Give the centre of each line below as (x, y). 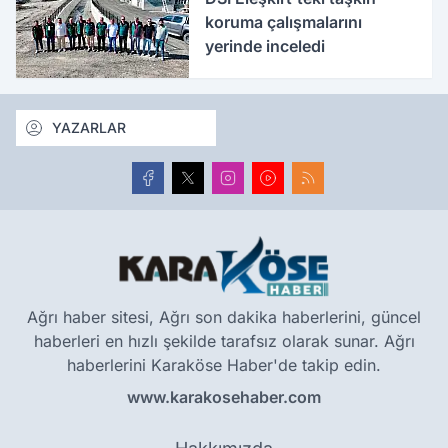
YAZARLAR (89, 128)
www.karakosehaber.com (224, 397)
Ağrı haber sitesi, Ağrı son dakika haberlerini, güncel (224, 317)
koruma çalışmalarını (284, 22)
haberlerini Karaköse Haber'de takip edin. (224, 365)
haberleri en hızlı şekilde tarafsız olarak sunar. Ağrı (224, 341)
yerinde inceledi (265, 46)
